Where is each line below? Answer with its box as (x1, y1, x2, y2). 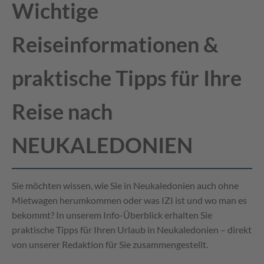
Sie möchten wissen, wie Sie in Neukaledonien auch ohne (12, 180, 239, 192)
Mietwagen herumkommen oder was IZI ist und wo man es (12, 194, 247, 206)
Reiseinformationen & (12, 31, 219, 58)
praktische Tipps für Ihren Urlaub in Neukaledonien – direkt (12, 224, 252, 236)
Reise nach (12, 98, 113, 125)
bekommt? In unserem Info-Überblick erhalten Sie (12, 209, 212, 221)
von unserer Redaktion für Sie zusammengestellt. (12, 239, 208, 250)
